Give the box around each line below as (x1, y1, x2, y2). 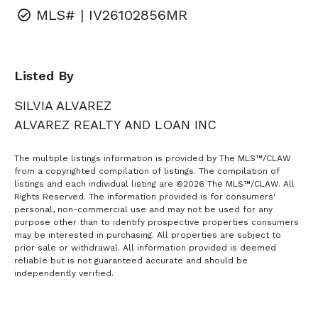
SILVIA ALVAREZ (14, 98, 111, 114)
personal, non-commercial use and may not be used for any (14, 204, 273, 215)
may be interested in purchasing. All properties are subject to (14, 230, 281, 241)
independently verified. (14, 268, 114, 279)
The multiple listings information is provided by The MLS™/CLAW (14, 153, 291, 164)
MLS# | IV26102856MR (36, 6, 187, 24)
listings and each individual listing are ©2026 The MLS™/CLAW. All (14, 179, 295, 190)
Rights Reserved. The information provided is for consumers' (14, 192, 275, 202)
